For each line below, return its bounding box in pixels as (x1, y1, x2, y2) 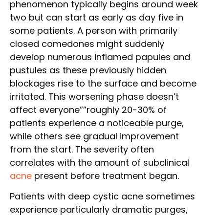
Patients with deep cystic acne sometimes (10, 190, 195, 202)
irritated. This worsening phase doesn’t (10, 90, 179, 103)
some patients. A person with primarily (10, 24, 177, 37)
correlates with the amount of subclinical (10, 156, 189, 169)
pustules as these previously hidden (10, 64, 166, 77)
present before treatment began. (32, 170, 179, 182)
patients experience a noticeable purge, (10, 117, 184, 130)
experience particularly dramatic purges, (10, 203, 188, 216)
